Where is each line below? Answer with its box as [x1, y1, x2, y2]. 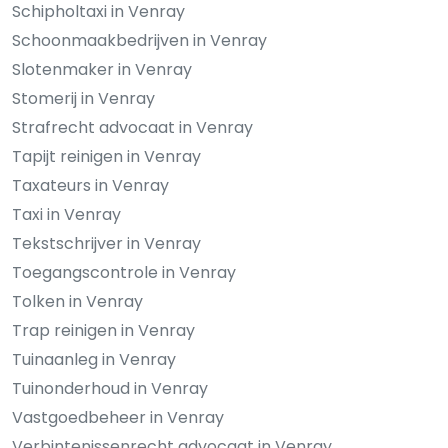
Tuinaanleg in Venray [12, 348, 176, 372]
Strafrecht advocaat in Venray [12, 116, 253, 140]
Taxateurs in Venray [12, 174, 169, 198]
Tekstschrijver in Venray [12, 232, 201, 256]
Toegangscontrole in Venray [12, 261, 236, 285]
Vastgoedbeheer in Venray [12, 406, 224, 430]
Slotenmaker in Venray [12, 58, 192, 82]
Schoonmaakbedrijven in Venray [12, 29, 267, 53]
